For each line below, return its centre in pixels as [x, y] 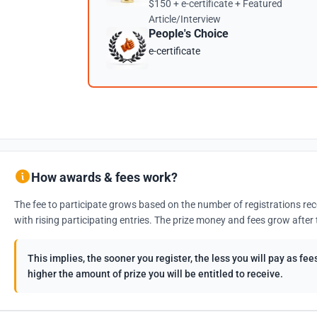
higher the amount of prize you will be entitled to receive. [155, 274]
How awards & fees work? [104, 177]
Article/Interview [185, 19]
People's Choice [189, 34]
